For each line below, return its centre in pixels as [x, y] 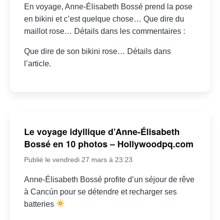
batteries [40, 204]
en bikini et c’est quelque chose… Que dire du [104, 19]
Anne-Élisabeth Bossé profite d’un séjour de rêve [109, 179]
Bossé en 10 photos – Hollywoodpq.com [109, 144]
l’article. [37, 63]
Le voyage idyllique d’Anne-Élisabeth [102, 131]
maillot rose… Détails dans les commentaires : [104, 31]
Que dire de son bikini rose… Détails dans [97, 51]
